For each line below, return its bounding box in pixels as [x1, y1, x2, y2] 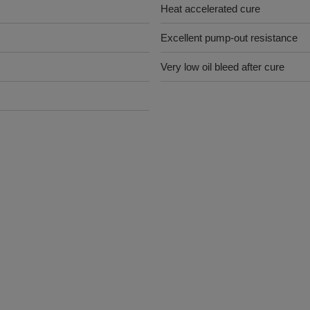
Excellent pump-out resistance [161, 32, 300, 44]
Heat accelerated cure [161, 3, 260, 15]
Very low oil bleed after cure [161, 61, 284, 73]
